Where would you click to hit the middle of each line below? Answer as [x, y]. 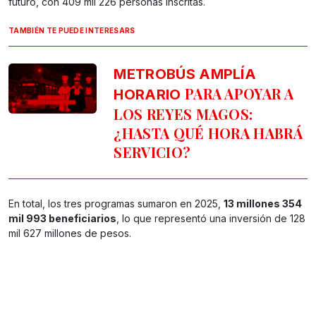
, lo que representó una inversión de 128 [211, 219]
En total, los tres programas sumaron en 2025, [116, 204]
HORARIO [147, 95]
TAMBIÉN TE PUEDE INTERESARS [72, 31]
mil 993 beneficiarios [62, 219]
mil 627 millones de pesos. [70, 233]
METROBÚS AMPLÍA [185, 74]
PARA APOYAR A [237, 94]
